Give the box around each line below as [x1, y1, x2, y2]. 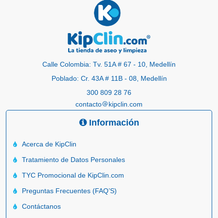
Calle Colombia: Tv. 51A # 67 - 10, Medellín [42, 60, 176, 69]
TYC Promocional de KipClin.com [22, 171, 124, 180]
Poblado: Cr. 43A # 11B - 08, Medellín [51, 74, 167, 83]
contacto [75, 100, 102, 109]
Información [86, 118, 139, 128]
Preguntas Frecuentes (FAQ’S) [22, 187, 117, 195]
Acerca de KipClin [22, 140, 76, 148]
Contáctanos [22, 202, 61, 211]
